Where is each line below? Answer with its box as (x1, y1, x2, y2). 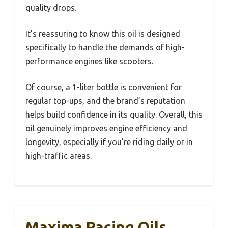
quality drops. (25, 3, 76, 12)
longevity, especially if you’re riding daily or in (25, 137, 193, 147)
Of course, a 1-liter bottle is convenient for (25, 82, 182, 92)
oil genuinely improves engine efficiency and (25, 123, 187, 133)
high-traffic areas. (25, 151, 92, 160)
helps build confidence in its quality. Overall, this (25, 109, 203, 119)
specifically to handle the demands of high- (25, 42, 185, 52)
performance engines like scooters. (25, 56, 153, 66)
